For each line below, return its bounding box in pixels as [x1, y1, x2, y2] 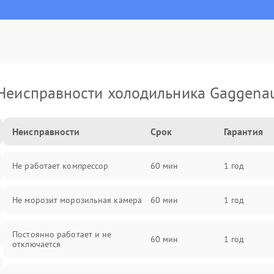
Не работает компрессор [12, 160, 109, 171]
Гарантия [223, 125, 263, 138]
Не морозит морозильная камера [12, 194, 143, 206]
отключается [12, 239, 61, 250]
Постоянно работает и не [12, 229, 112, 240]
